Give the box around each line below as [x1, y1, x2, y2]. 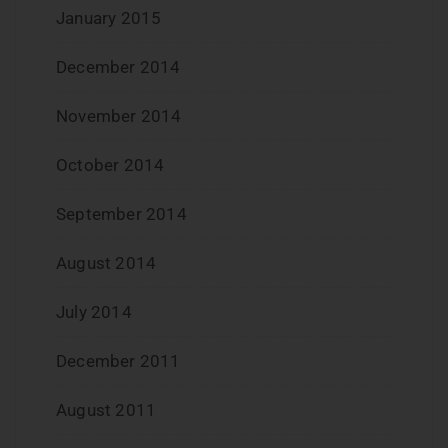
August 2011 [56, 400, 157, 421]
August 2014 [56, 253, 157, 274]
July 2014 [56, 302, 132, 323]
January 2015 [56, 8, 162, 29]
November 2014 [56, 106, 182, 127]
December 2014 [56, 57, 181, 78]
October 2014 [56, 155, 165, 176]
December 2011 [56, 351, 181, 372]
